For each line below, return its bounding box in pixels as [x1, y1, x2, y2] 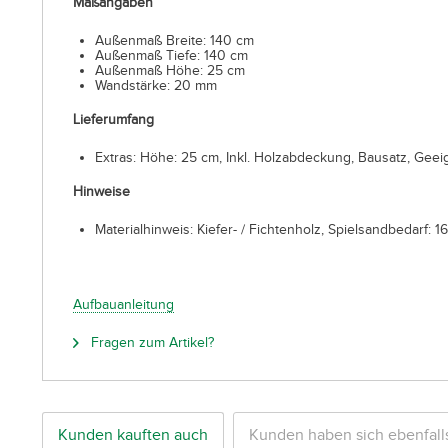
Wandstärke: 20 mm [95, 78, 217, 93]
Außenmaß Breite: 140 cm [95, 33, 254, 48]
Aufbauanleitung [73, 297, 174, 312]
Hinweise [73, 184, 130, 199]
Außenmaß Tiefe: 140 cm [95, 48, 248, 63]
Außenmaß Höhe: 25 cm [95, 63, 245, 78]
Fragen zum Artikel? [87, 335, 214, 350]
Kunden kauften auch [58, 426, 208, 443]
